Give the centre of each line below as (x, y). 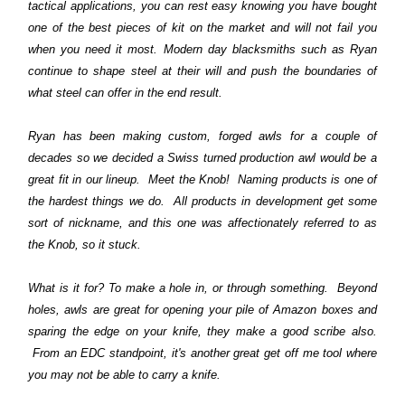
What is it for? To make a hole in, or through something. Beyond (202, 287)
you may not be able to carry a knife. (126, 374)
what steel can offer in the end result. (127, 92)
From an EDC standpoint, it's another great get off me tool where (202, 353)
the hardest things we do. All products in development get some (202, 201)
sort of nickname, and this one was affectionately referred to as (202, 222)
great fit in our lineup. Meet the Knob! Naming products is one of (202, 179)
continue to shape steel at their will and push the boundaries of (202, 71)
